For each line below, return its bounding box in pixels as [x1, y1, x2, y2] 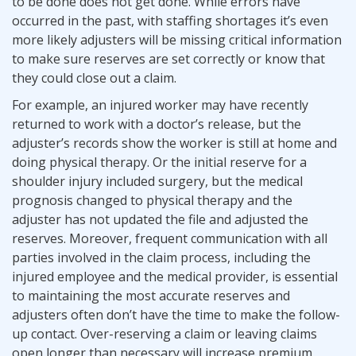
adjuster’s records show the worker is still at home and [12, 133, 337, 152]
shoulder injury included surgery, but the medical [12, 172, 303, 190]
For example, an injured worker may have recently [12, 95, 308, 114]
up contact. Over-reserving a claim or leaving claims [12, 324, 317, 342]
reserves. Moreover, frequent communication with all [12, 229, 327, 247]
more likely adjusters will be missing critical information [12, 30, 342, 48]
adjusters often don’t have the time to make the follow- [12, 305, 340, 323]
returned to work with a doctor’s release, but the [12, 114, 301, 133]
